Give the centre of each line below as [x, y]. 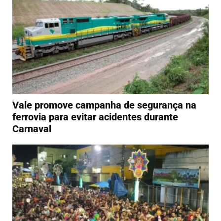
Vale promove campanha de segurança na [104, 105]
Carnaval [32, 129]
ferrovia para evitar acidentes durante [95, 117]
